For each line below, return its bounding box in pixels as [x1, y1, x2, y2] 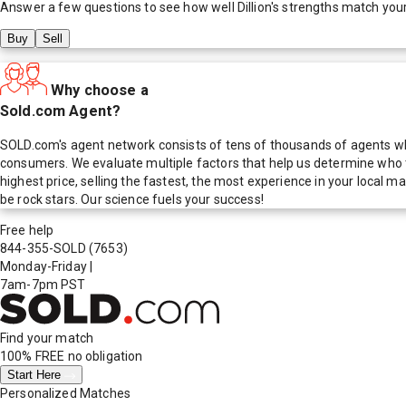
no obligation [64, 349, 143, 364]
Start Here [7, 368, 64, 382]
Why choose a [51, 81, 149, 99]
